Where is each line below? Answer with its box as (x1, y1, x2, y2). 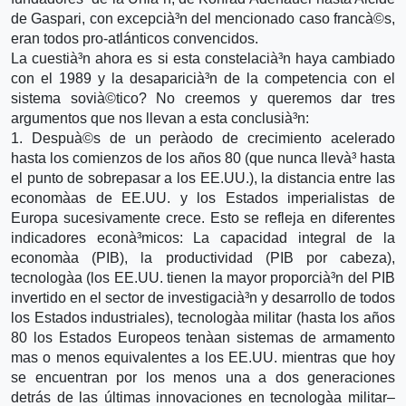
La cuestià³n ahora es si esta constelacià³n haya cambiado (11, 50, 395, 66)
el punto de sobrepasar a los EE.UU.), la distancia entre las (11, 169, 395, 186)
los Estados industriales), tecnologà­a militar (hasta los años (11, 309, 395, 325)
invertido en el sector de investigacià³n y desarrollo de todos (11, 289, 395, 305)
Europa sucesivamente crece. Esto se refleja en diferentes (11, 209, 395, 226)
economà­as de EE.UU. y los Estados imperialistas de (11, 189, 395, 206)
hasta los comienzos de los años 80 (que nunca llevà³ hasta (11, 150, 395, 166)
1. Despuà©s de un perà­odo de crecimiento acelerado (11, 130, 395, 146)
